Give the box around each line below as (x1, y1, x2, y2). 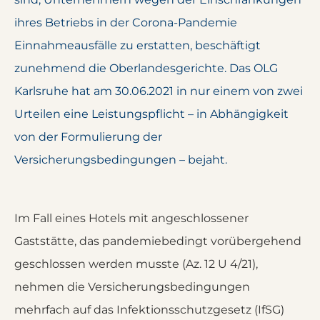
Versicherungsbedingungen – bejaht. (14, 153, 227, 166)
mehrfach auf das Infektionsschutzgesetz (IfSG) (14, 303, 284, 316)
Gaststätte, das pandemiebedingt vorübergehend (14, 234, 301, 248)
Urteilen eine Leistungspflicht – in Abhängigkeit (14, 107, 289, 121)
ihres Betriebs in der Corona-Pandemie (14, 16, 237, 29)
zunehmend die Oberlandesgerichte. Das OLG (14, 61, 278, 75)
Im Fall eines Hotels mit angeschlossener (14, 211, 249, 225)
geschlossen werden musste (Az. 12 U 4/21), (14, 257, 258, 271)
